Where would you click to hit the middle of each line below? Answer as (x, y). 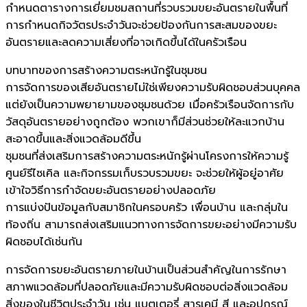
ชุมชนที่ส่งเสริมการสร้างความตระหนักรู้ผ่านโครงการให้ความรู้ (147, 156)
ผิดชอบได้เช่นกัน (44, 242)
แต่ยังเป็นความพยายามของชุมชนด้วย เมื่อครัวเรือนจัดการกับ (150, 105)
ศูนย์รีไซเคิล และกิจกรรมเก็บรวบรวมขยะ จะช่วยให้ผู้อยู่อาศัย (145, 173)
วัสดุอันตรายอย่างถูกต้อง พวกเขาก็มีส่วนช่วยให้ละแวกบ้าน (145, 122)
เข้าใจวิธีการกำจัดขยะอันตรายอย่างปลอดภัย (111, 190)
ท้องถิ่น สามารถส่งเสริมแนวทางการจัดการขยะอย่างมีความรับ (151, 224)
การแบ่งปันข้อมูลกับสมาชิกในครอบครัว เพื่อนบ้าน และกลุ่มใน (147, 207)
